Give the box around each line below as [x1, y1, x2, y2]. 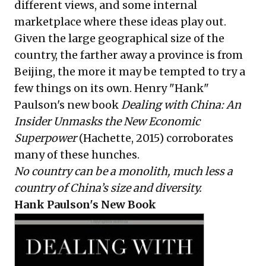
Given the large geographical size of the [14, 31, 224, 45]
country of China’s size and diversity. [14, 180, 202, 195]
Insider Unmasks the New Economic [14, 114, 200, 128]
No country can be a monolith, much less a [14, 164, 233, 178]
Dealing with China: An [121, 97, 241, 112]
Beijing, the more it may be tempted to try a [14, 64, 245, 78]
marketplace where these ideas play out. [14, 14, 226, 28]
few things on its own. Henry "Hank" [14, 81, 209, 95]
